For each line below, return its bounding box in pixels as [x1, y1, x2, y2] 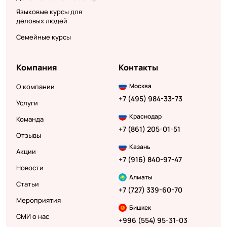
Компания [16, 62, 57, 73]
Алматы [129, 173, 153, 182]
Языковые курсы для [16, 7, 82, 17]
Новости [16, 163, 44, 173]
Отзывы [16, 131, 41, 140]
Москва [129, 82, 152, 91]
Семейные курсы [16, 32, 71, 42]
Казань [129, 142, 150, 152]
